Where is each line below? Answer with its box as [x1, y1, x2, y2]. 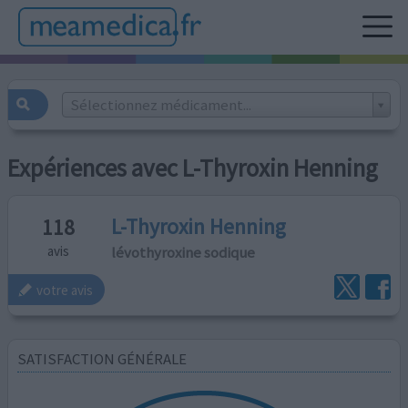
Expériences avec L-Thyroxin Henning [7, 153, 379, 184]
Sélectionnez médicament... [69, 94, 251, 115]
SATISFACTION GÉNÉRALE [17, 348, 188, 369]
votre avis [36, 280, 94, 299]
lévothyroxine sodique [111, 241, 256, 262]
